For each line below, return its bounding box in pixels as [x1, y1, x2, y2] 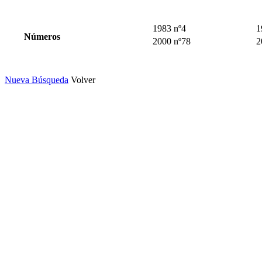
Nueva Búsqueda [5, 74, 68, 85]
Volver [71, 74, 95, 85]
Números [23, 31, 60, 42]
